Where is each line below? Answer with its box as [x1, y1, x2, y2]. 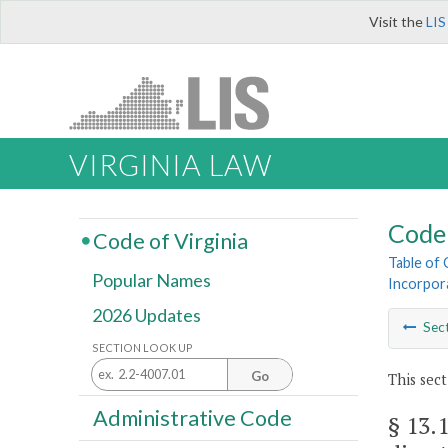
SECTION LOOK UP [92, 340, 193, 354]
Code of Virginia [92, 227, 248, 254]
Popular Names [92, 269, 211, 292]
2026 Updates [92, 304, 201, 327]
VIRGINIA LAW [69, 148, 272, 183]
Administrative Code [92, 404, 292, 431]
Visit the [369, 13, 426, 30]
